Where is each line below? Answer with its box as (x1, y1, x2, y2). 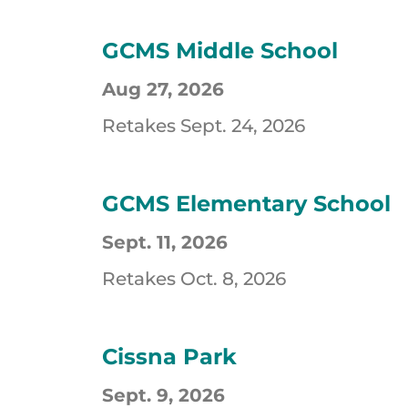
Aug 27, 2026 (102, 78, 224, 101)
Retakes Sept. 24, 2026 (102, 115, 305, 138)
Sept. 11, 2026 (102, 231, 228, 254)
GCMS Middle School (102, 37, 344, 65)
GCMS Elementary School (102, 190, 397, 218)
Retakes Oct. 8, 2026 (102, 268, 286, 291)
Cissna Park (102, 343, 243, 371)
